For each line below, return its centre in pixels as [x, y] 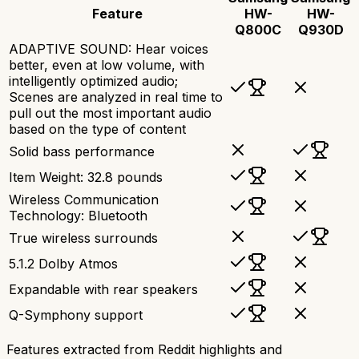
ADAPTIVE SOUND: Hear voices [109, 48]
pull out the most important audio [110, 113]
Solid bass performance [82, 151]
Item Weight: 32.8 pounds [86, 177]
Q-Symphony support [76, 315]
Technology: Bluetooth [78, 215]
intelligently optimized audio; [93, 81]
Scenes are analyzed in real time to [116, 97]
